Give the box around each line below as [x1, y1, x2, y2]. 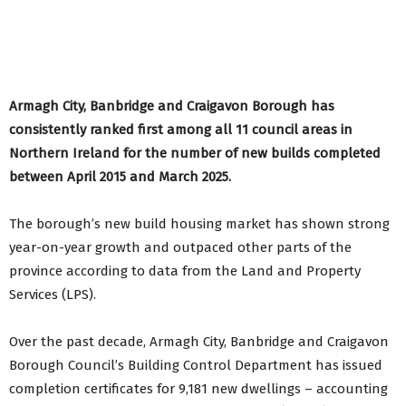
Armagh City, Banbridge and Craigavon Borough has [9, 98, 334, 115]
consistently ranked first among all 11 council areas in [9, 121, 353, 139]
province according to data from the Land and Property [9, 263, 361, 280]
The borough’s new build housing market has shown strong [9, 216, 390, 233]
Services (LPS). [9, 286, 96, 304]
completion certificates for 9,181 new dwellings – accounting [9, 381, 388, 398]
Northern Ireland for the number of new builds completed [9, 145, 381, 162]
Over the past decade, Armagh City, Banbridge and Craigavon [9, 333, 389, 351]
